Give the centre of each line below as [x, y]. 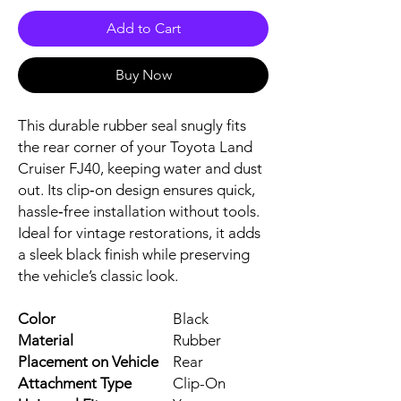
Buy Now [143, 74]
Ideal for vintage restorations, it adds [139, 232]
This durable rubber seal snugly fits [132, 125]
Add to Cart [143, 28]
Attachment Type [75, 383]
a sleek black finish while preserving [134, 254]
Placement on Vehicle [88, 361]
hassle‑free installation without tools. [139, 211]
